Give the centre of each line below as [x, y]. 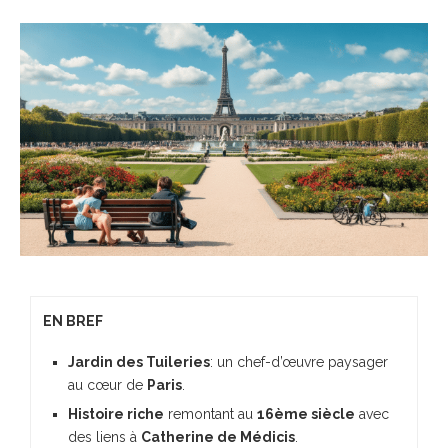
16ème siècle [306, 413]
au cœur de [107, 384]
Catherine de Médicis [218, 436]
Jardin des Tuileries [139, 361]
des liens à [104, 436]
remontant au [210, 413]
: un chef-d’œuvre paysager [299, 361]
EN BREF [73, 320]
